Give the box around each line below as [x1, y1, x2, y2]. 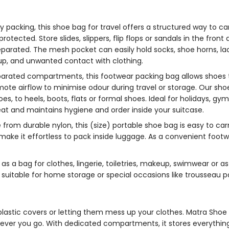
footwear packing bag [101, 71, 182, 82]
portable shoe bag [112, 120, 178, 131]
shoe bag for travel [53, 21, 123, 32]
